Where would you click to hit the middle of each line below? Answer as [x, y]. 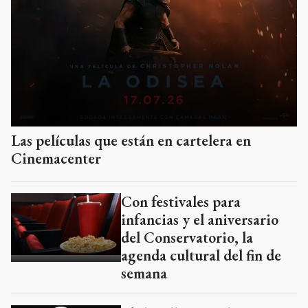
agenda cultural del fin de [201, 256]
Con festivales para [181, 202]
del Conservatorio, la [187, 238]
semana [144, 274]
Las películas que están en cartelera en [131, 141]
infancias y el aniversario [200, 220]
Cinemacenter [56, 159]
